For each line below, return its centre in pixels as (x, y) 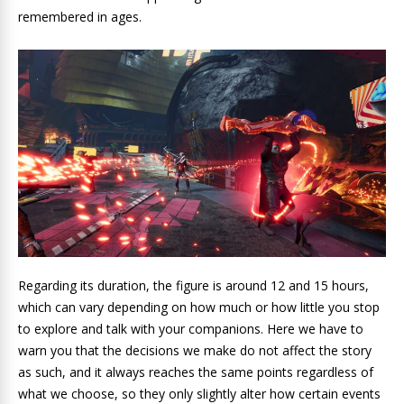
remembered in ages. (80, 17)
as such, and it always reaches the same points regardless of (196, 372)
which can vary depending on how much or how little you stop (199, 307)
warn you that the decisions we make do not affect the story (195, 350)
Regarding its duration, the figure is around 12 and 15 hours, (193, 285)
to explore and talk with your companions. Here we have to (191, 328)
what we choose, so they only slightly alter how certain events (199, 393)
